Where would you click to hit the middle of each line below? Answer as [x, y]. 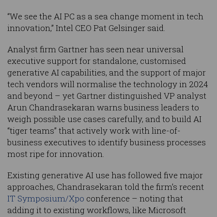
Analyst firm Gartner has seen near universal [95, 49]
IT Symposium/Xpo [46, 199]
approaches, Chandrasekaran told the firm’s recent [106, 187]
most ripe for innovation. [56, 154]
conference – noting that [134, 199]
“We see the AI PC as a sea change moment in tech [105, 16]
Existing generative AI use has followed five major [105, 175]
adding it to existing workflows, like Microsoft [97, 210]
